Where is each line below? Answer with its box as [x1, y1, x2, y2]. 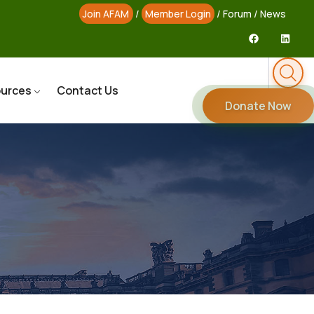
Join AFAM [83, 7, 130, 20]
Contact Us [57, 83, 119, 98]
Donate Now [224, 98, 292, 114]
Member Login [144, 7, 211, 20]
